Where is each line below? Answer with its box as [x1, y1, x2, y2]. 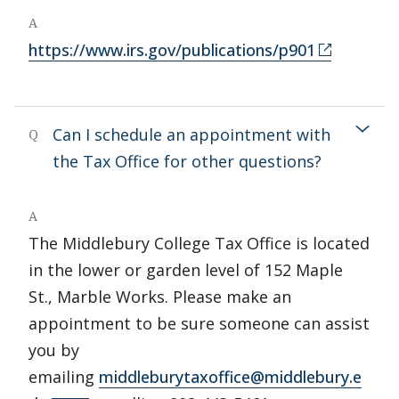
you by [28, 339, 79, 361]
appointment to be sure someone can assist [28, 313, 370, 334]
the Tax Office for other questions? [53, 151, 322, 172]
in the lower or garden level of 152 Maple [28, 259, 343, 281]
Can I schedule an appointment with [53, 124, 330, 145]
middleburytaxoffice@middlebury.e [99, 366, 362, 387]
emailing [28, 366, 99, 387]
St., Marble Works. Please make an [28, 286, 291, 307]
